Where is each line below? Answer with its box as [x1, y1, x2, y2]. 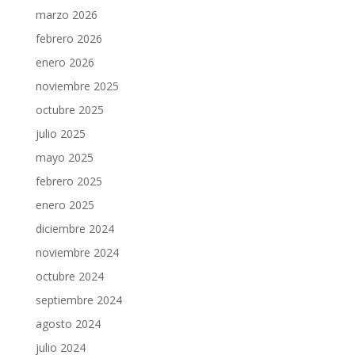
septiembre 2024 [35, 292, 122, 307]
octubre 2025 [35, 102, 104, 117]
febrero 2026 [35, 31, 102, 46]
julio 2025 [35, 126, 86, 141]
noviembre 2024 [35, 245, 119, 260]
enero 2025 [35, 197, 94, 212]
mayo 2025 [35, 150, 94, 165]
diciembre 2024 [35, 221, 114, 236]
